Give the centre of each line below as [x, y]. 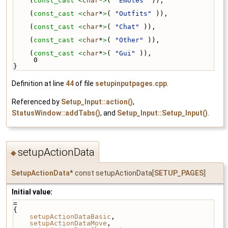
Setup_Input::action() [97, 102]
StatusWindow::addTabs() [56, 113]
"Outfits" [133, 13]
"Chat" [127, 26]
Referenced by [36, 102]
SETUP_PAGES [179, 173]
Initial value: [32, 192]
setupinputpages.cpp [131, 83]
